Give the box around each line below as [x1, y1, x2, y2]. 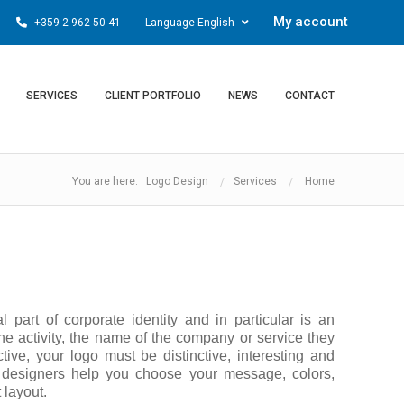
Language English [145, 16, 237, 29]
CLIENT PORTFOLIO [105, 89, 201, 102]
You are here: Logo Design [72, 175, 208, 188]
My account [273, 14, 348, 30]
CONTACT [285, 89, 335, 102]
